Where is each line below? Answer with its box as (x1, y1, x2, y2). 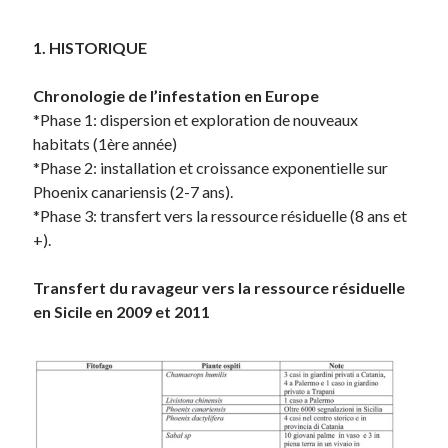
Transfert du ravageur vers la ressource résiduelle (33, 278, 406, 298)
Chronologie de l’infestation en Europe (33, 86, 320, 106)
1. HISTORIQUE (33, 38, 148, 58)
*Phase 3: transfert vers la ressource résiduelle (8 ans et (33, 206, 408, 226)
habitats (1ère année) (33, 134, 178, 154)
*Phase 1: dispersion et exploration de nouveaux (33, 110, 359, 130)
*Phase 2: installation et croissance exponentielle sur (33, 158, 389, 178)
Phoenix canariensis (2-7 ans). (33, 182, 234, 202)
